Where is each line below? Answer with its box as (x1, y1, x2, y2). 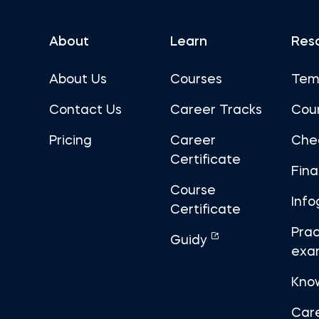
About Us (48, 73, 107, 86)
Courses (169, 73, 222, 86)
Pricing (48, 135, 92, 147)
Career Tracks (169, 104, 262, 117)
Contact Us (48, 104, 122, 117)
